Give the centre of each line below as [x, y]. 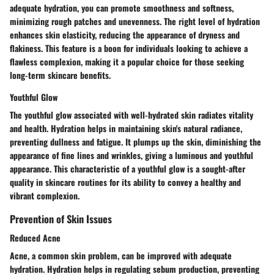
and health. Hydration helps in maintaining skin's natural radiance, [126, 128]
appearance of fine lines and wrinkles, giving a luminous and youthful [131, 155]
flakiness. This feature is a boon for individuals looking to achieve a [129, 48]
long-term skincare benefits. [60, 75]
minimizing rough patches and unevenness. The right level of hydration [135, 21]
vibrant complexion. [45, 196]
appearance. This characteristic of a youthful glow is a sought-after [128, 169]
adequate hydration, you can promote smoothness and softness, [122, 8]
